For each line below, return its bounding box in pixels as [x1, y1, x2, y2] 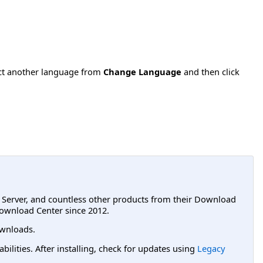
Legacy [197, 242, 225, 254]
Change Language [103, 66, 181, 78]
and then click [181, 66, 240, 78]
